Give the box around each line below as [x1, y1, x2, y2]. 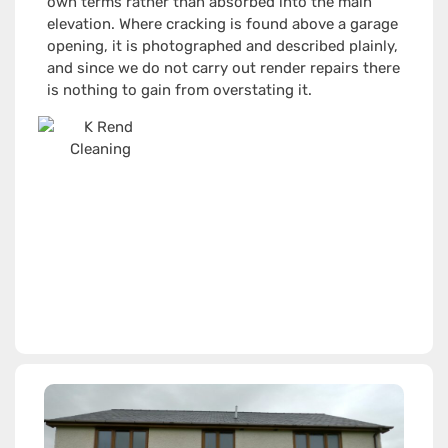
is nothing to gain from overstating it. [46, 81, 312, 100]
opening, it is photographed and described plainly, [46, 37, 398, 56]
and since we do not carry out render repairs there [46, 59, 400, 78]
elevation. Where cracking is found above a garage [46, 15, 398, 34]
